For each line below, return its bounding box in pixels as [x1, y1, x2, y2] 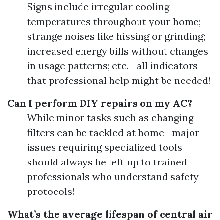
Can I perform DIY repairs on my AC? [7, 97, 192, 110]
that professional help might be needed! [27, 74, 211, 87]
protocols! [27, 185, 75, 198]
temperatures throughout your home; [27, 15, 201, 28]
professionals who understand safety [27, 170, 199, 183]
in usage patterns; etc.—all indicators [27, 59, 198, 72]
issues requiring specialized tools [27, 141, 182, 154]
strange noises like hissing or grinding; [27, 30, 205, 43]
